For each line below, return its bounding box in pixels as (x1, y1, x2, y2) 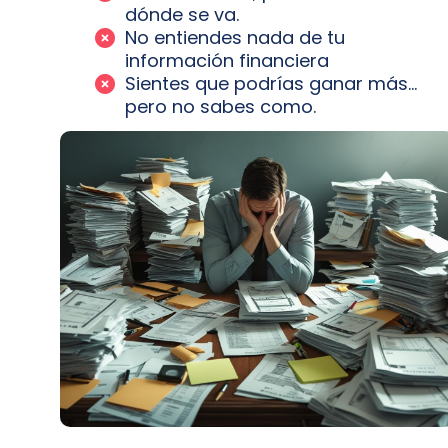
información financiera (125, 48, 329, 73)
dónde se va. (125, 2, 239, 27)
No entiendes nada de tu (125, 25, 345, 50)
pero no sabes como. (125, 94, 316, 119)
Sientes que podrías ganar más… (125, 71, 417, 96)
